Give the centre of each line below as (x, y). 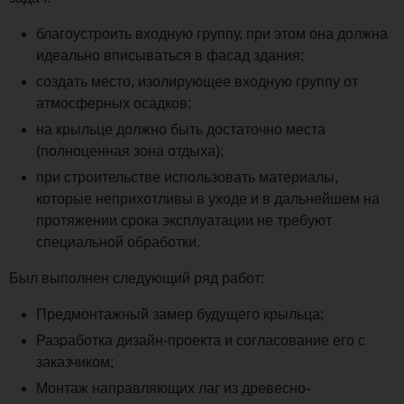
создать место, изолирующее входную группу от (197, 81)
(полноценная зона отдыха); (130, 151)
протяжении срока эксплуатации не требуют (184, 220)
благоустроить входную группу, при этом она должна (212, 33)
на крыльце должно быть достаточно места (181, 129)
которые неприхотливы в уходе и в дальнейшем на (208, 198)
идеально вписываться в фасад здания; (170, 55)
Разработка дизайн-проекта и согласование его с (201, 340)
